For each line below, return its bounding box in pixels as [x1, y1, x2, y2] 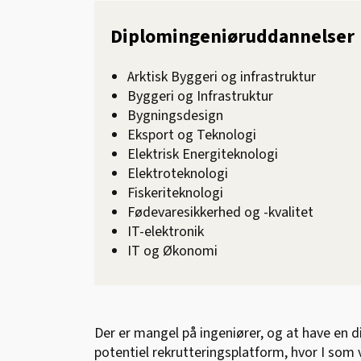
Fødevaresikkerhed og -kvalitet [127, 202, 313, 223]
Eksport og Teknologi [127, 125, 256, 146]
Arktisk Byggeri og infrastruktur [127, 67, 316, 88]
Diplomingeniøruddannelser [110, 23, 355, 52]
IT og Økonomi [127, 241, 218, 262]
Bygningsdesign [127, 106, 223, 127]
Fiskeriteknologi [127, 183, 223, 204]
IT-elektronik [127, 222, 204, 243]
